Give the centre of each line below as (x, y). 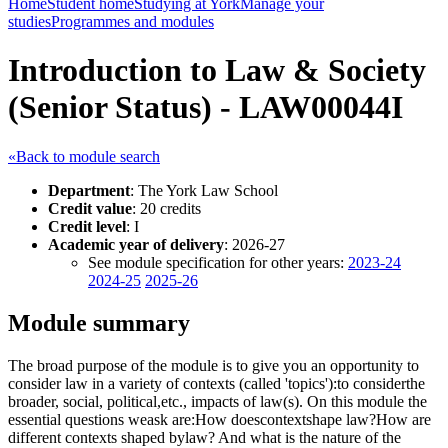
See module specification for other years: (218, 262)
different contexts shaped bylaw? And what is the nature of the (204, 437)
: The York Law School (204, 190)
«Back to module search (84, 156)
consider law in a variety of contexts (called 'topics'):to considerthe (216, 383)
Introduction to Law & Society (217, 70)
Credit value (90, 208)
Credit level (87, 226)
